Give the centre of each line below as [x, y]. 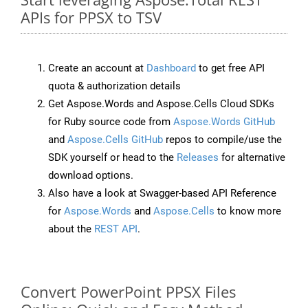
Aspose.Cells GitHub [115, 140]
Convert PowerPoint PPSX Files [128, 292]
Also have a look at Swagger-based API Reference [162, 194]
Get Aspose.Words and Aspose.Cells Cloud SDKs [161, 104]
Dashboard [171, 68]
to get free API [230, 68]
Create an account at [97, 68]
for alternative [252, 158]
